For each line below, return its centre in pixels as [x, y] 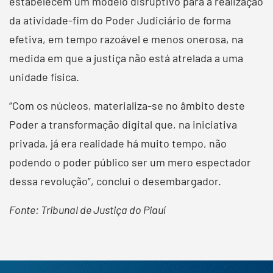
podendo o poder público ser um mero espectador [130, 162]
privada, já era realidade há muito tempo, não [118, 143]
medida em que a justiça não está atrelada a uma [126, 58]
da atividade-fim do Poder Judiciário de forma [120, 20]
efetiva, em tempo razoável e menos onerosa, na [126, 39]
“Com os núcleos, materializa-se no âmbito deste [127, 105]
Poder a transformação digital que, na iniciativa [123, 124]
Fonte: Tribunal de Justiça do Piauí [87, 209]
